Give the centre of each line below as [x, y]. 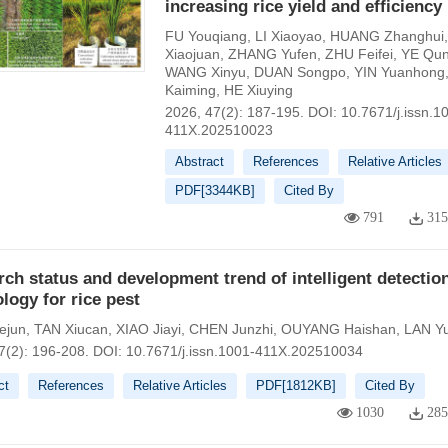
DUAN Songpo [299, 72]
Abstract [199, 161]
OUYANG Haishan [338, 329]
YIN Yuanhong [399, 72]
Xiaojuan [192, 54]
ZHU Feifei [358, 54]
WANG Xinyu [205, 72]
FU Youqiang [205, 36]
